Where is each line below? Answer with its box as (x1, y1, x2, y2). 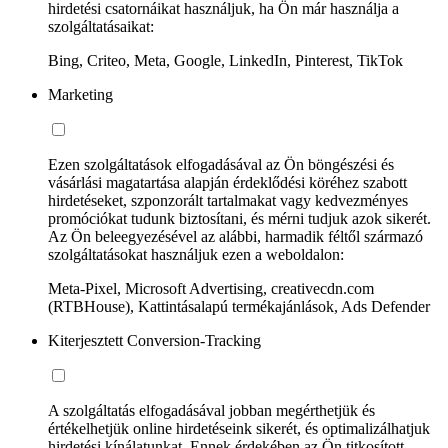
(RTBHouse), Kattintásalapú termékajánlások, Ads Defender (48, 297, 430, 315)
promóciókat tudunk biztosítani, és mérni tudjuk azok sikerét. (48, 209, 431, 227)
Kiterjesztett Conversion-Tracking (48, 331, 261, 349)
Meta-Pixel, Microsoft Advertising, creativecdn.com (48, 279, 374, 297)
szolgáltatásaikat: (48, 17, 154, 35)
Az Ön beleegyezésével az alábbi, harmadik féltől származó (48, 227, 423, 245)
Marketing (48, 85, 113, 103)
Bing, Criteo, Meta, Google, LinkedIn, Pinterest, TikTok (48, 51, 403, 69)
